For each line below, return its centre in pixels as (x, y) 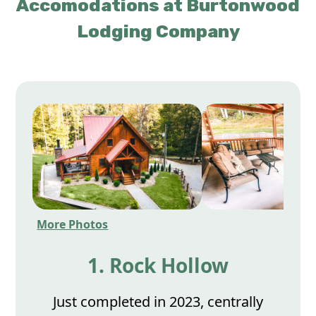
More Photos (73, 224)
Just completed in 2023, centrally (158, 302)
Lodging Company (158, 31)
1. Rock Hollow (158, 265)
